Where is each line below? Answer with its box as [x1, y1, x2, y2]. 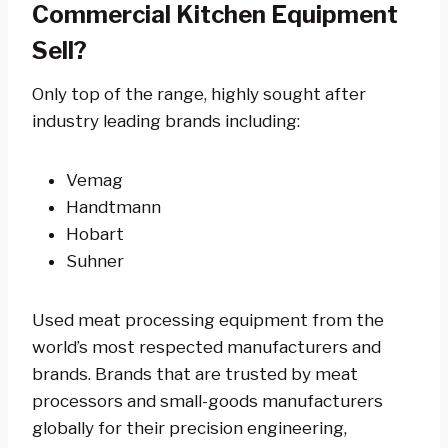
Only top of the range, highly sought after [32, 83, 366, 104]
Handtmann [66, 196, 161, 217]
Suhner [66, 250, 124, 271]
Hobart [66, 223, 124, 244]
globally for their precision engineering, [32, 417, 347, 438]
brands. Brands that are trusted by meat [32, 363, 358, 384]
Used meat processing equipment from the [32, 309, 384, 330]
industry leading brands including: [32, 110, 300, 131]
